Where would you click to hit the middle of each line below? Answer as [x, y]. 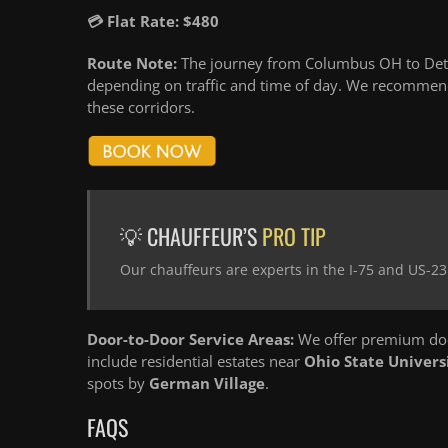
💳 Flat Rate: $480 [153, 21]
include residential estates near [195, 361]
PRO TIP [294, 236]
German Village [207, 383]
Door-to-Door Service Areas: [190, 339]
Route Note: [132, 63]
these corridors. [141, 107]
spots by [118, 383]
